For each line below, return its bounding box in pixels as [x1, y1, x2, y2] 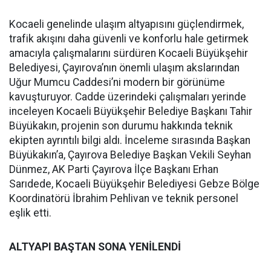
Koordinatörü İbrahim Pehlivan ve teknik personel [9, 192, 238, 204]
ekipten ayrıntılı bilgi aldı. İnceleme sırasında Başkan [9, 134, 250, 146]
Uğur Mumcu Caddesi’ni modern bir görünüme [9, 76, 225, 88]
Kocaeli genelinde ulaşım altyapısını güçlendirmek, [9, 18, 244, 30]
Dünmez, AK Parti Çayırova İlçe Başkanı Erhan [9, 163, 218, 175]
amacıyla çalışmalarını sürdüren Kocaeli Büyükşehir [9, 47, 248, 59]
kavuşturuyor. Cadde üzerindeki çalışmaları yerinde [9, 91, 246, 103]
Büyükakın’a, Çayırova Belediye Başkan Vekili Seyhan [9, 149, 251, 161]
